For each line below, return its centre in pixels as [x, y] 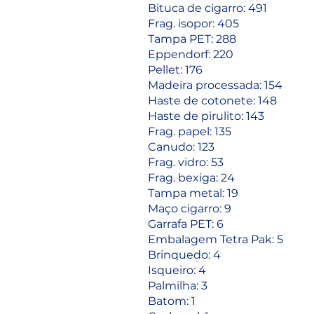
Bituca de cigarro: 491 [207, 8]
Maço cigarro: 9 [190, 209]
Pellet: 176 [175, 70]
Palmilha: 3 [178, 286]
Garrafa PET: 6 [186, 224]
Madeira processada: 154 [215, 85]
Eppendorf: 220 [191, 54]
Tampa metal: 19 [193, 193]
